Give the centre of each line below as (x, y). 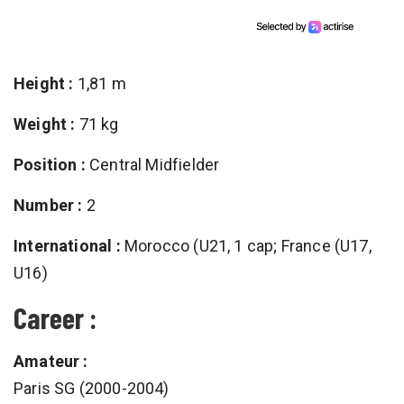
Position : (50, 164)
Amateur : (51, 361)
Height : (44, 83)
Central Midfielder (152, 164)
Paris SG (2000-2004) (92, 388)
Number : (48, 205)
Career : (55, 317)
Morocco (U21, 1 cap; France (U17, (246, 245)
